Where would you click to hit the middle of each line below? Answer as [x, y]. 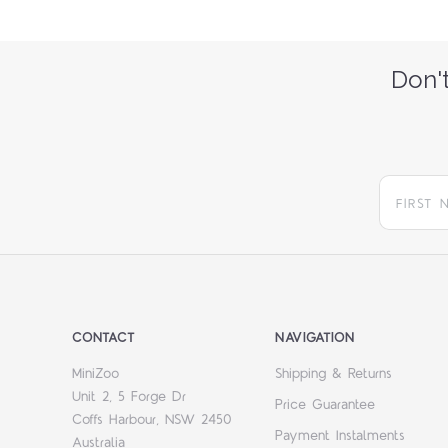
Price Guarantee [325, 405]
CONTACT [103, 338]
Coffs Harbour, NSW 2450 [152, 420]
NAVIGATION [315, 338]
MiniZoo [95, 374]
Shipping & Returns [334, 374]
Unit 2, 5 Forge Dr [129, 397]
